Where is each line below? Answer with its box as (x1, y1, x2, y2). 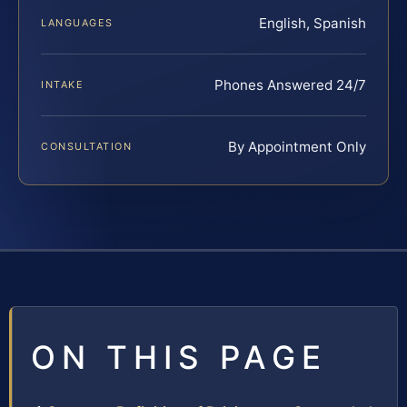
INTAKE (41, 78, 84, 92)
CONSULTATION (41, 140, 133, 154)
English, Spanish (259, 15, 366, 33)
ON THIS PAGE (31, 338, 327, 377)
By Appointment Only (228, 138, 366, 156)
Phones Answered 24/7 (214, 76, 366, 94)
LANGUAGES (41, 16, 114, 30)
